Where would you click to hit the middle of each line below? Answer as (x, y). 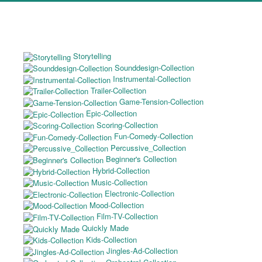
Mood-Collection (117, 205)
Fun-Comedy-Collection (154, 136)
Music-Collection (119, 182)
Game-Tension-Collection (161, 102)
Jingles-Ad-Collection (142, 251)
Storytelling (92, 56)
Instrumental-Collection (152, 79)
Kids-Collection (111, 239)
